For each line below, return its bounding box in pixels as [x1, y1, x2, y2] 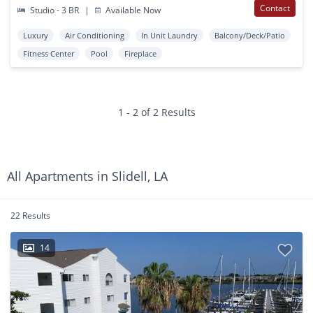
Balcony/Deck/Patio [214, 29, 285, 41]
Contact [260, 1, 290, 14]
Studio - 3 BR [28, 3, 82, 16]
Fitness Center [23, 48, 74, 59]
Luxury [23, 29, 48, 41]
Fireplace [124, 48, 156, 59]
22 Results [10, 209, 50, 221]
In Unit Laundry [141, 29, 198, 41]
